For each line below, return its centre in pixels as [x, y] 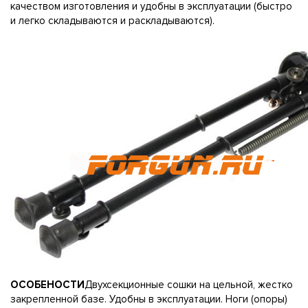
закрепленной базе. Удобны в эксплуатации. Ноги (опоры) [149, 299]
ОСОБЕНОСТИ [47, 285]
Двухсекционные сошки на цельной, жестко [189, 285]
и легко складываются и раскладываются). [112, 21]
